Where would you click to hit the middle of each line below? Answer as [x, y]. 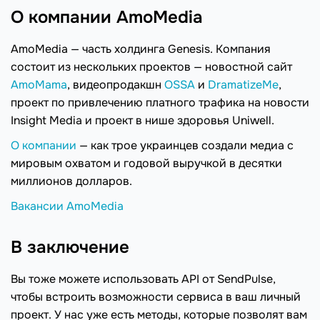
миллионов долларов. [71, 181]
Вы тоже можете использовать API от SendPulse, [143, 279]
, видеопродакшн [116, 85]
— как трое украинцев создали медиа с [185, 146]
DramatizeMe [243, 85]
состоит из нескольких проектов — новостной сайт [151, 67]
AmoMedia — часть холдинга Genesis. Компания [141, 49]
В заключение [70, 247]
